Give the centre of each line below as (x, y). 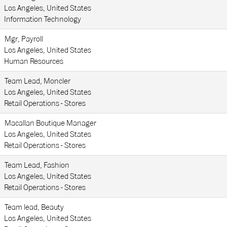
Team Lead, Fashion (37, 165)
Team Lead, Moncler (37, 81)
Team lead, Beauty (34, 207)
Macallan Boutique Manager (50, 123)
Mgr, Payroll (24, 39)
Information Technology (43, 19)
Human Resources (34, 61)
